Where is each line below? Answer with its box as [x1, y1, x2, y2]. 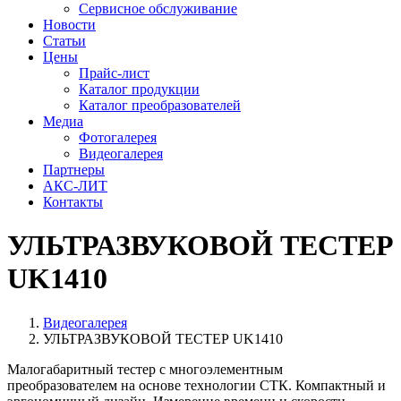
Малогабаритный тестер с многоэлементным [7, 361, 283, 377]
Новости [43, 17, 96, 32]
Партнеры [43, 162, 105, 177]
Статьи [43, 33, 86, 48]
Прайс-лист [79, 65, 149, 81]
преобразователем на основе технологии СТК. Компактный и [7, 377, 386, 393]
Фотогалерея [79, 130, 157, 145]
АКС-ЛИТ [43, 178, 107, 193]
